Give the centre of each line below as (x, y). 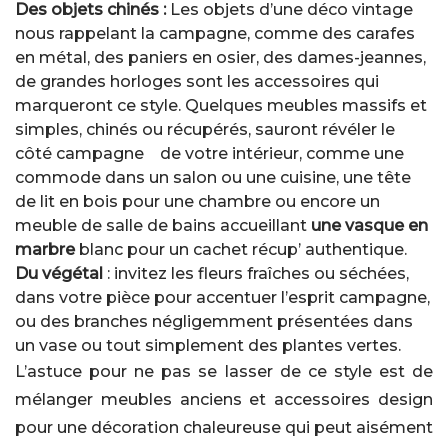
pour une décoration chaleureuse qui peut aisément (224, 427)
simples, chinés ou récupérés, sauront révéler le (205, 129)
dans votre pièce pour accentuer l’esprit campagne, (222, 297)
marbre (45, 249)
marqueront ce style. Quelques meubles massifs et (221, 105)
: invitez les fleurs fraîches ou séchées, (258, 273)
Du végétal (61, 273)
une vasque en (367, 225)
